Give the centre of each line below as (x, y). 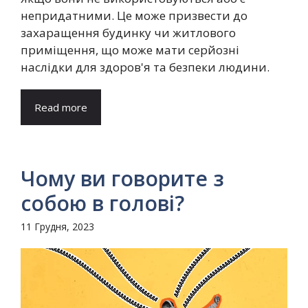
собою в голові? (105, 203)
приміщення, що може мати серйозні (130, 50)
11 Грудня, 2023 (57, 227)
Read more (61, 108)
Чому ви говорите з (122, 179)
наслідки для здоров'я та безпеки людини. (146, 67)
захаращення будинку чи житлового (128, 33)
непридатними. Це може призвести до (134, 16)
